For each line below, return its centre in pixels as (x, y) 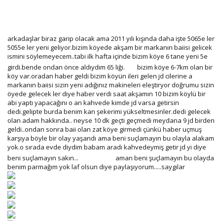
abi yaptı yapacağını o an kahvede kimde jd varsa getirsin (93, 102)
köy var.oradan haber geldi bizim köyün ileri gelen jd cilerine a (100, 76)
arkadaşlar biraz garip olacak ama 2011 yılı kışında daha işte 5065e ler (111, 38)
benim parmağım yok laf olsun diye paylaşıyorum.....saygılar (96, 166)
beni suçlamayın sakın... (44, 158)
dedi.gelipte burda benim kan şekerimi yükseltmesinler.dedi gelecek (109, 111)
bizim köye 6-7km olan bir (174, 67)
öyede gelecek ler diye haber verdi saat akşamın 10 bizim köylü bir (107, 93)
